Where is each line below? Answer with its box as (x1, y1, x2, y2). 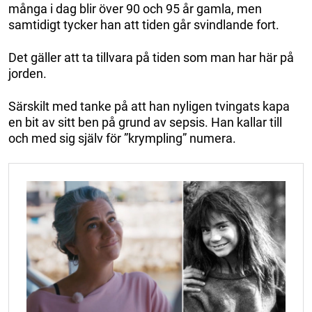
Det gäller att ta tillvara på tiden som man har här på (8, 50, 294, 65)
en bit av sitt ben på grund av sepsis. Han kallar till (8, 115, 282, 130)
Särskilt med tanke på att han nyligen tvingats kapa (8, 99, 290, 114)
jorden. (8, 66, 47, 81)
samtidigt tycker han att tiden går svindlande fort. (8, 17, 279, 33)
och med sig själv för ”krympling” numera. (8, 131, 236, 146)
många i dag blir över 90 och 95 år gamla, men (8, 1, 262, 17)
